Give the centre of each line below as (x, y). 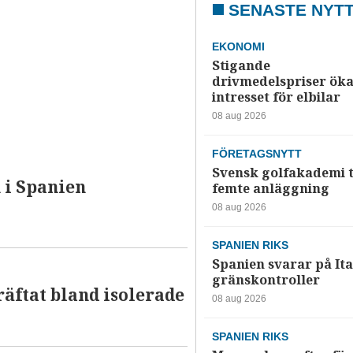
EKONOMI (238, 47)
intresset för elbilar (276, 98)
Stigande (241, 66)
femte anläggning (270, 189)
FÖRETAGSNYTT (256, 154)
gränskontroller (266, 281)
